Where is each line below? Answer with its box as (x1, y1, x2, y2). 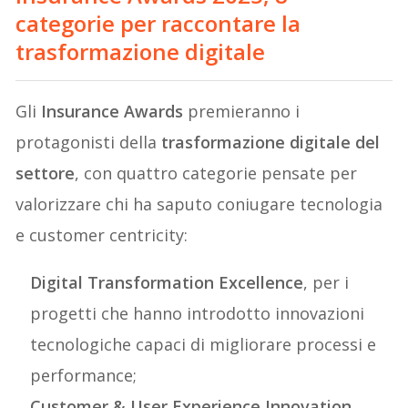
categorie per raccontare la (15, 8, 301, 39)
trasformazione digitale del (161, 131, 381, 154)
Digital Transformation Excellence (30, 271, 304, 294)
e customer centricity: (15, 224, 189, 247)
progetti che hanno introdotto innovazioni (30, 302, 365, 325)
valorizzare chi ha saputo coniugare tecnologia (15, 193, 383, 216)
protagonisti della (15, 131, 162, 154)
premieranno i (183, 100, 301, 123)
